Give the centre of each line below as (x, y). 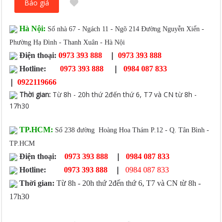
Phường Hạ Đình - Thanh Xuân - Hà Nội (67, 42)
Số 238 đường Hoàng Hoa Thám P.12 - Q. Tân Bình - (132, 130)
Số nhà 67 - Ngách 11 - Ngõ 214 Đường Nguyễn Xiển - (126, 29)
